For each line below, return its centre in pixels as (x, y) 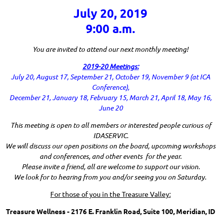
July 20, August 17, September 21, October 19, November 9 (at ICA (110, 77)
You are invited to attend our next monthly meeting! (110, 49)
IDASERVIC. (110, 136)
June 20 (110, 108)
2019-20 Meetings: (110, 67)
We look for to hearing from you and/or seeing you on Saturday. (110, 177)
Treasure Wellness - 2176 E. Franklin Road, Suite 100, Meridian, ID (110, 211)
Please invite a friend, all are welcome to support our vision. (110, 167)
